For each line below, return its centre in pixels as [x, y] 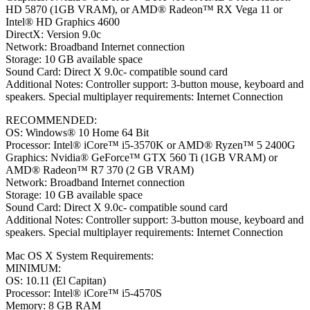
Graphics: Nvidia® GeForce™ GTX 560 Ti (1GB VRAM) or [142, 157]
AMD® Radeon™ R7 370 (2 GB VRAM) [100, 170]
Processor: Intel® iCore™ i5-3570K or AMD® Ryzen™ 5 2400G [151, 145]
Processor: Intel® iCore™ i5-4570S [84, 293]
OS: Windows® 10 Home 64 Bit [77, 132]
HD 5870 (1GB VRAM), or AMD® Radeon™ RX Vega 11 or [144, 9]
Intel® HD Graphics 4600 [63, 21]
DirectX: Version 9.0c [53, 34]
